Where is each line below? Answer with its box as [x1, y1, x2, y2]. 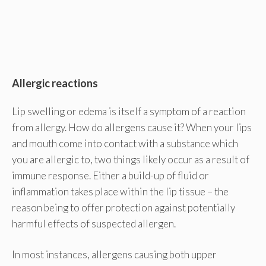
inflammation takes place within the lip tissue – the [12, 185, 229, 198]
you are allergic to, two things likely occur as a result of [12, 153, 249, 166]
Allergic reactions [12, 76, 98, 90]
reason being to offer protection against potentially [12, 201, 235, 214]
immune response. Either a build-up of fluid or [12, 169, 209, 182]
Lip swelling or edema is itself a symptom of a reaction [12, 104, 246, 118]
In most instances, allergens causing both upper [12, 248, 217, 261]
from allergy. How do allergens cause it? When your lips [12, 121, 252, 134]
